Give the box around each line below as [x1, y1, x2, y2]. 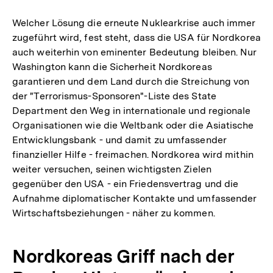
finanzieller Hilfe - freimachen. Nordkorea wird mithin [12, 148, 253, 160]
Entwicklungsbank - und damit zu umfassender [12, 133, 227, 146]
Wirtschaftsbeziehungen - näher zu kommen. [12, 207, 215, 219]
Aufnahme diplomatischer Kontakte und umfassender [12, 192, 257, 204]
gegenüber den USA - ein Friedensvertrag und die [12, 177, 239, 190]
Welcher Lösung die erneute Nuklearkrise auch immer [12, 16, 256, 29]
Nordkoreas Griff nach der [12, 244, 234, 267]
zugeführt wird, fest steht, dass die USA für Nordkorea [12, 31, 261, 43]
